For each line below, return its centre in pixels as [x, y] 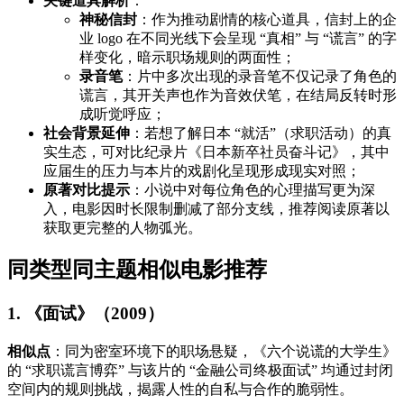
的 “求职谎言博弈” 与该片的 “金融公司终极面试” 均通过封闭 [200, 371]
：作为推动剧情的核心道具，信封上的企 [267, 19]
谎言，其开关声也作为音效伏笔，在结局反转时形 [238, 95]
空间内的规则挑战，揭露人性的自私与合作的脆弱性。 [180, 390]
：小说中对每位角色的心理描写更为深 [252, 189]
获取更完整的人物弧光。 [123, 227]
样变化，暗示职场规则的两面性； [188, 57]
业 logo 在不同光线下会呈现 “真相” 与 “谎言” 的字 [238, 38]
